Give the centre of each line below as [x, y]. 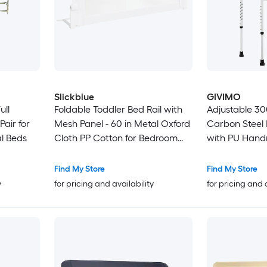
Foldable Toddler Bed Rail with [118, 110]
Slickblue [74, 97]
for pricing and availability [104, 184]
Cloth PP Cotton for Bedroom [116, 138]
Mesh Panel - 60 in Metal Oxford [122, 124]
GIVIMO [223, 97]
